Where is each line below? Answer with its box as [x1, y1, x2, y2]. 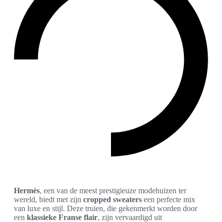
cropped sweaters [83, 195, 142, 204]
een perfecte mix [142, 195, 195, 204]
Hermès [14, 186, 40, 195]
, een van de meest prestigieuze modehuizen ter [40, 186, 186, 195]
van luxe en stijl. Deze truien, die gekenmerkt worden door [14, 204, 197, 213]
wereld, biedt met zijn [14, 195, 83, 204]
